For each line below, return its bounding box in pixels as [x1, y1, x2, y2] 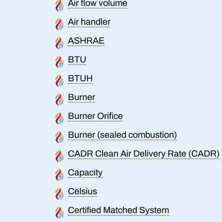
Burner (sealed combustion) [68, 129, 177, 140]
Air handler [68, 16, 111, 27]
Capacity [68, 167, 103, 177]
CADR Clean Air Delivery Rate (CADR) [68, 148, 220, 159]
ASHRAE [68, 35, 105, 46]
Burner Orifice [68, 111, 123, 121]
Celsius [68, 186, 97, 196]
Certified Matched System [68, 205, 169, 215]
